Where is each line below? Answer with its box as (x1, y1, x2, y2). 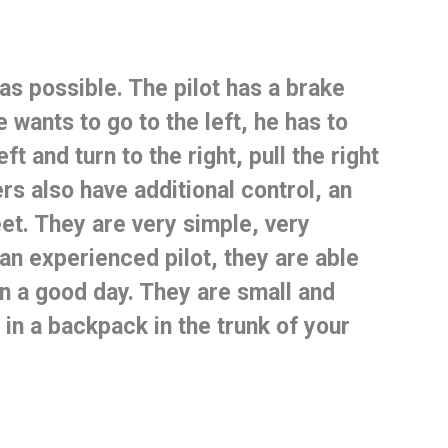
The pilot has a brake (127, 75, 345, 103)
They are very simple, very (33, 211, 310, 239)
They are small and (138, 279, 335, 307)
